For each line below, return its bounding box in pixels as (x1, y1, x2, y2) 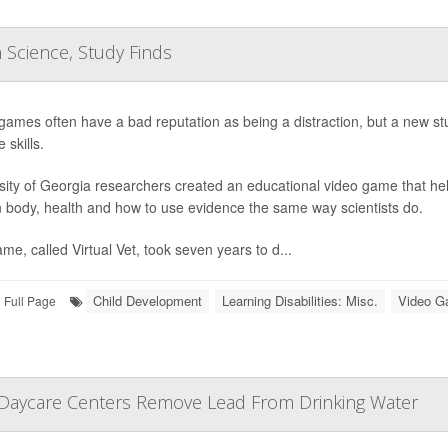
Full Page (4, 292, 56, 309)
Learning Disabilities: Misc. (222, 291, 378, 310)
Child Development (93, 291, 202, 310)
